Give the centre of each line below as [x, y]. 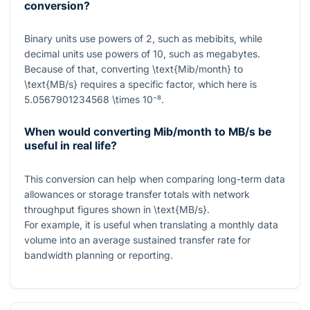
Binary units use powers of [85, 39]
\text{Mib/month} [192, 69]
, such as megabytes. [212, 54]
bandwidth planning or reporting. [99, 255]
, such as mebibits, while [207, 39]
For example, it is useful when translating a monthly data [151, 224]
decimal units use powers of [89, 54]
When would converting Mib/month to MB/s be [148, 132]
